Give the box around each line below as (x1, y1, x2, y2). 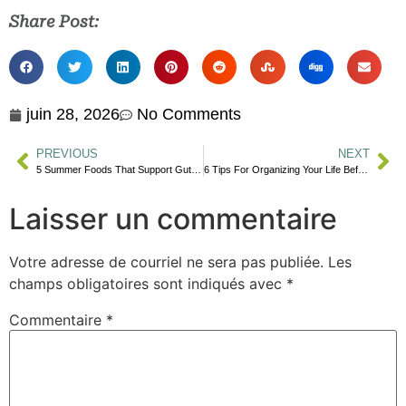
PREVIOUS (36, 147, 98, 161)
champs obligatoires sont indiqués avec (9, 275, 286, 294)
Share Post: (9, 11, 99, 31)
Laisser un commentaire (9, 201, 337, 237)
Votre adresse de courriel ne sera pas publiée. (9, 253, 324, 272)
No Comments (137, 105, 241, 124)
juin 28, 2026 (26, 105, 120, 124)
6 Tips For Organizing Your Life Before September (357, 164, 368, 176)
